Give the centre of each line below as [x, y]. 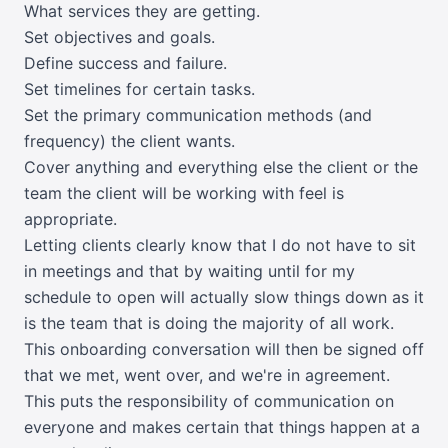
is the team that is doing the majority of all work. [209, 323]
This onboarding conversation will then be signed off [224, 349]
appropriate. [70, 219]
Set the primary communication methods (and [198, 115]
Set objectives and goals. [119, 37]
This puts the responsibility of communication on [209, 401]
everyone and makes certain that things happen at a [222, 427]
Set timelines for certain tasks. [139, 89]
